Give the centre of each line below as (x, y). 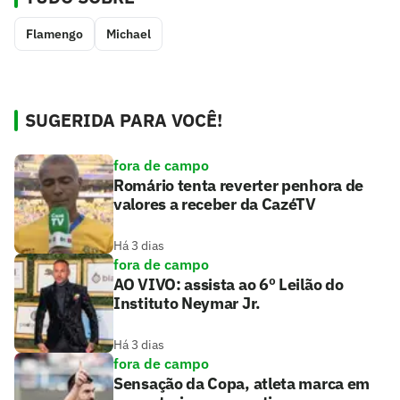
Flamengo (54, 33)
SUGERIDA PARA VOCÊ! (124, 120)
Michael (129, 33)
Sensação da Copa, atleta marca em (242, 383)
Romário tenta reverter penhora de (239, 185)
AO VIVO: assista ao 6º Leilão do (229, 284)
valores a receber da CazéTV (215, 204)
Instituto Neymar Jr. (187, 303)
